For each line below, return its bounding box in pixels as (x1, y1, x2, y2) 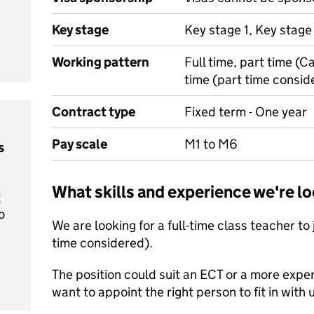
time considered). (52, 235, 153, 251)
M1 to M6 (184, 136, 238, 152)
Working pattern (52, 54, 149, 70)
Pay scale (52, 136, 107, 152)
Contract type (52, 104, 135, 120)
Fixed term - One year (184, 104, 307, 120)
